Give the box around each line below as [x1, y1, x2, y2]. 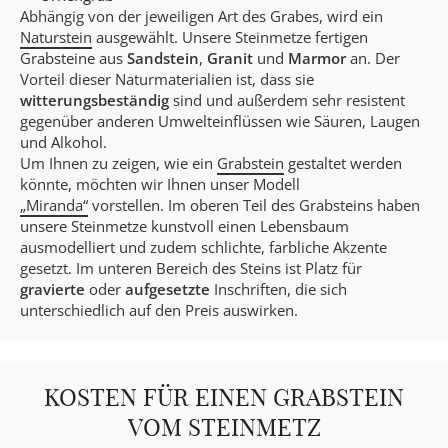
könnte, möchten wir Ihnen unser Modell [20, 173, 300, 194]
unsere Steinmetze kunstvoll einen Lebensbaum [20, 215, 349, 236]
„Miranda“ [20, 194, 88, 215]
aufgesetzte [125, 278, 214, 299]
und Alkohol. [20, 131, 107, 152]
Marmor [288, 47, 350, 68]
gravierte [20, 278, 89, 299]
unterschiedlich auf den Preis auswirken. [20, 299, 298, 320]
